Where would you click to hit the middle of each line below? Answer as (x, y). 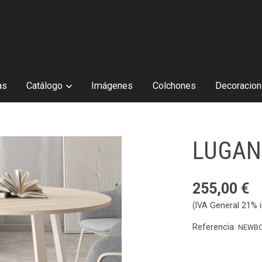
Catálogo (45, 85)
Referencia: (216, 227)
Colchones (174, 85)
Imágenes (112, 85)
